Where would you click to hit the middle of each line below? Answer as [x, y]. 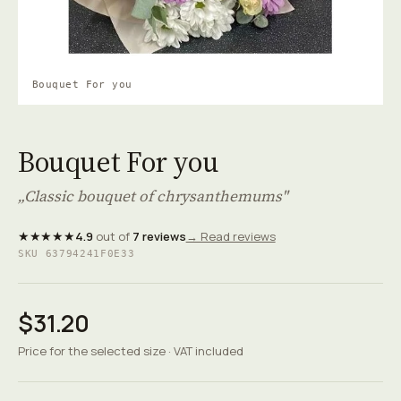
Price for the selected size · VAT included [131, 351]
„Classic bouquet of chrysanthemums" [153, 196]
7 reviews [159, 236]
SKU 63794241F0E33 [77, 254]
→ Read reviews [230, 236]
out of [112, 236]
